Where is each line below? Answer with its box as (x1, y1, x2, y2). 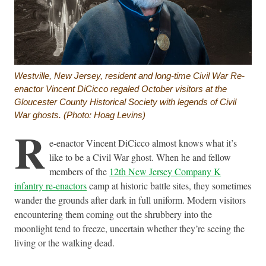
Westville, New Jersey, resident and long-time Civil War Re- (14, 70, 245, 81)
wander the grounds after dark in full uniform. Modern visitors (14, 193, 246, 206)
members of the (49, 164, 110, 178)
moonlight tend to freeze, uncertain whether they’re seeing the (14, 221, 245, 235)
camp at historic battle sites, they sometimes (87, 179, 251, 192)
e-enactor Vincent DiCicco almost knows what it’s (49, 136, 237, 149)
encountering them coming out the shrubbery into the (14, 207, 212, 220)
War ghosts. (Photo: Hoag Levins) (14, 109, 145, 120)
